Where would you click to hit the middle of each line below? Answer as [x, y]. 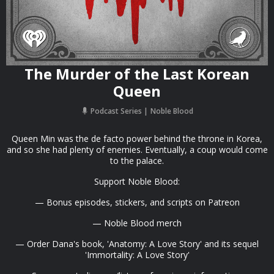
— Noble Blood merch [137, 223]
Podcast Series [116, 111]
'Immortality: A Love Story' [137, 255]
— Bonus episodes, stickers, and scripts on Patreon [137, 202]
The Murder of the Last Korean [137, 74]
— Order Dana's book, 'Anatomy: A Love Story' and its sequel [137, 244]
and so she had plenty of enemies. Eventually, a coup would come [137, 150]
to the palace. [137, 161]
